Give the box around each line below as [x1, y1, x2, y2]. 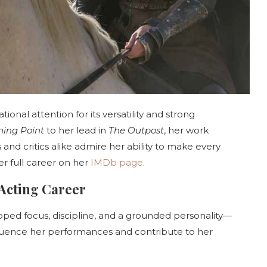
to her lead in [44, 125, 108, 136]
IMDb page [91, 157, 143, 169]
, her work [164, 125, 209, 136]
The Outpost [108, 125, 164, 136]
